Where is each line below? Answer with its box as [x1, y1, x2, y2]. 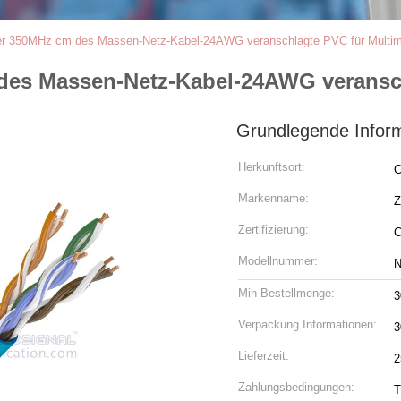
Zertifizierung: [238, 223, 309, 236]
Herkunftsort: [238, 160, 305, 174]
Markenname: [238, 192, 309, 205]
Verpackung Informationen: [238, 318, 377, 331]
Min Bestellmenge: [238, 286, 335, 300]
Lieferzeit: [238, 349, 289, 363]
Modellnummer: [238, 254, 318, 268]
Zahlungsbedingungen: [238, 380, 354, 394]
